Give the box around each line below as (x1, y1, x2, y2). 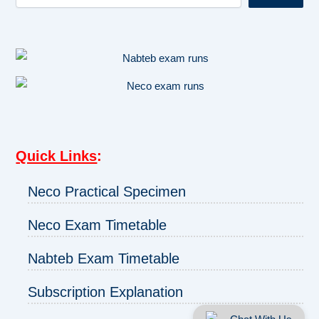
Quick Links (16, 148, 98, 164)
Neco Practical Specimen (28, 184, 187, 200)
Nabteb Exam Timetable (28, 251, 180, 267)
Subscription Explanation (28, 284, 184, 300)
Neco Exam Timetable (28, 217, 167, 234)
